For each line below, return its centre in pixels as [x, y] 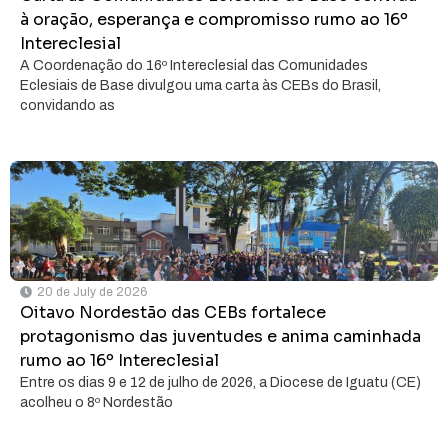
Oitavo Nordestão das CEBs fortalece [173, 313]
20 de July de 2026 [92, 292]
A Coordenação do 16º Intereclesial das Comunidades [194, 66]
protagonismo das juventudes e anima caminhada [220, 337]
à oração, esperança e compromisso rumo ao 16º [214, 20]
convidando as [67, 106]
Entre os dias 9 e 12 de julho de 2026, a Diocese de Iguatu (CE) [220, 383]
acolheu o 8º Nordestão [96, 403]
